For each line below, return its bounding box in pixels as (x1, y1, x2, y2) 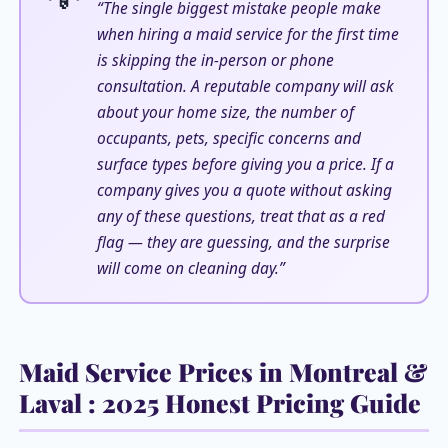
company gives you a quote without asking (96, 178, 392, 201)
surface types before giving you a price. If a (96, 152, 394, 175)
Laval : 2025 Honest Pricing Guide (19, 386, 421, 420)
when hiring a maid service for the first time (96, 22, 399, 45)
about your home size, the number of (96, 100, 354, 123)
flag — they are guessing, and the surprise (96, 230, 390, 253)
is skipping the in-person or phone (96, 48, 334, 71)
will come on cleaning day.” (96, 256, 285, 279)
